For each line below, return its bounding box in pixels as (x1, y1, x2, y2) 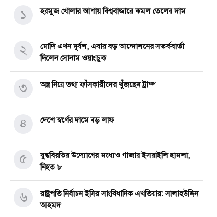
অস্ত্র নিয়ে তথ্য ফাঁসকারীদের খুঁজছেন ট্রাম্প (40, 80, 155, 90)
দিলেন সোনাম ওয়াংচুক (40, 53, 106, 63)
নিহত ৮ (40, 162, 62, 172)
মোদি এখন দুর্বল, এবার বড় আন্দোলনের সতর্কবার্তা (40, 42, 184, 52)
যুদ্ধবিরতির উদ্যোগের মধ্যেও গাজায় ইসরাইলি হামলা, (40, 151, 190, 161)
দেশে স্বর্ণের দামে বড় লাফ (40, 115, 114, 125)
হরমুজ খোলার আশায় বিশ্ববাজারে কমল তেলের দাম (40, 6, 186, 16)
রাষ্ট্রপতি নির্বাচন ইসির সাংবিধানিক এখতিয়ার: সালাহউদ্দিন (40, 189, 198, 199)
